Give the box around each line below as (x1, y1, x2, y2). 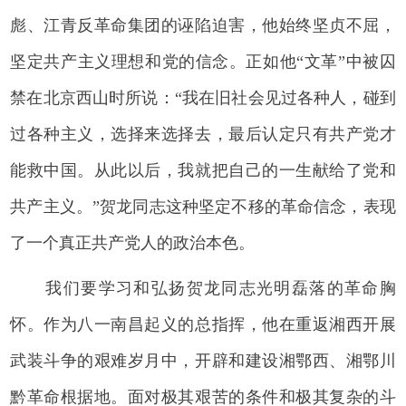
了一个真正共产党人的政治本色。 (10, 233, 256, 252)
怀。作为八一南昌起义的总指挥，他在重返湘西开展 (10, 314, 396, 333)
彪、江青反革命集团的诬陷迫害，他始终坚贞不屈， (10, 15, 396, 34)
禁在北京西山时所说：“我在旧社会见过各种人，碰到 (10, 88, 396, 107)
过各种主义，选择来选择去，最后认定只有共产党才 (10, 124, 396, 143)
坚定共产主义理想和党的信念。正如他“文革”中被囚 (10, 52, 396, 71)
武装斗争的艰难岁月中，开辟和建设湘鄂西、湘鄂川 (10, 351, 396, 370)
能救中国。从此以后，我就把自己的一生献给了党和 (10, 160, 396, 179)
